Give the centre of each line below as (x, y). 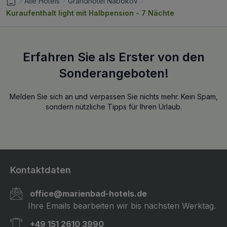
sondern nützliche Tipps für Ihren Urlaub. (113, 107)
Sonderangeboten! (113, 73)
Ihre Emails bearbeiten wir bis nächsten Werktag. (122, 205)
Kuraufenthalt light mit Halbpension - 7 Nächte (90, 13)
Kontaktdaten (41, 170)
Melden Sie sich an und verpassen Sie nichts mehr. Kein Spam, (113, 97)
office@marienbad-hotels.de (88, 193)
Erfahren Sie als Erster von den (113, 57)
